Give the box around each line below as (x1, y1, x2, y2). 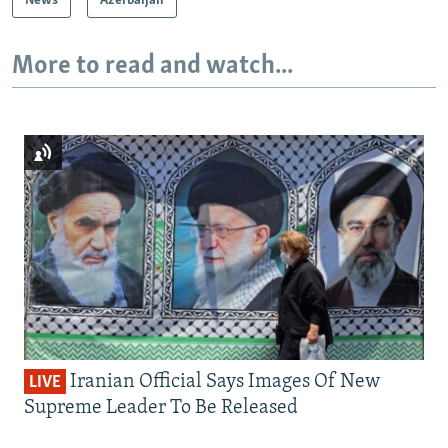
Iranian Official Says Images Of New (66, 372, 380, 393)
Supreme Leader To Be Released (24, 398, 298, 419)
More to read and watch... (12, 52, 293, 80)
